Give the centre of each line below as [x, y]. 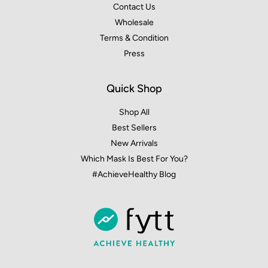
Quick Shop [134, 89]
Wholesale [134, 22]
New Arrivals [134, 143]
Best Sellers [134, 128]
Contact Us [134, 7]
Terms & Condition [134, 38]
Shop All [134, 112]
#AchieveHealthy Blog [134, 174]
